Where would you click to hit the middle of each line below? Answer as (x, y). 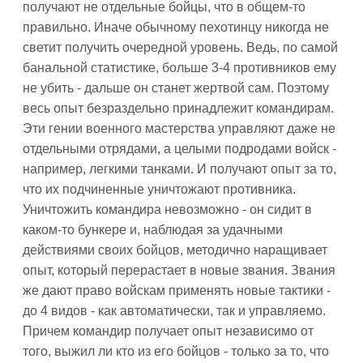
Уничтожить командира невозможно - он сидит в (167, 209)
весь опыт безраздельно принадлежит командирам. (178, 108)
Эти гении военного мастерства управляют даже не (179, 128)
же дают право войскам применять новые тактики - (177, 290)
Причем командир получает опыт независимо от (168, 331)
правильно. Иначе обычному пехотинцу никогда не (176, 27)
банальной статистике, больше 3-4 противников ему (179, 68)
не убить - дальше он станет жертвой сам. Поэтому (176, 88)
